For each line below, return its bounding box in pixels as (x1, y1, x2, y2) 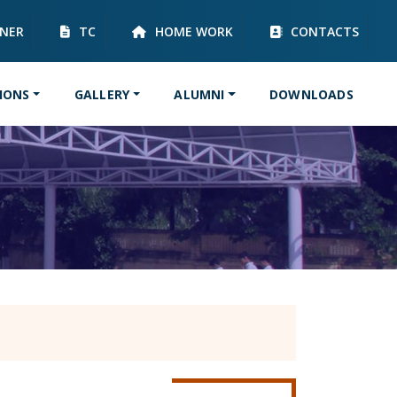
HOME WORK (152, 22, 233, 40)
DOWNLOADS (269, 85, 354, 103)
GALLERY (74, 85, 130, 103)
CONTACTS (287, 22, 359, 40)
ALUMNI (174, 85, 225, 103)
